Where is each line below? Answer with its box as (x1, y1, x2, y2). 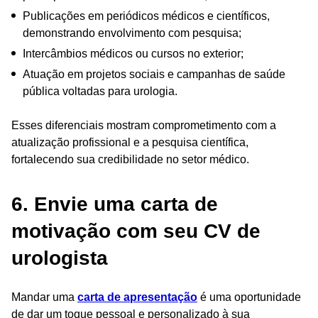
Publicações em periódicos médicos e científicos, (23, 9, 270, 22)
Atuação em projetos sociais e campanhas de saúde (23, 67, 285, 80)
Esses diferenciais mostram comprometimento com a (11, 119, 276, 131)
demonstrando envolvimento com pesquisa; (23, 26, 241, 39)
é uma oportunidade (197, 290, 301, 303)
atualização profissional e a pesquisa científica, (11, 136, 248, 148)
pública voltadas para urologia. (23, 84, 177, 97)
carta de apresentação (77, 290, 197, 303)
